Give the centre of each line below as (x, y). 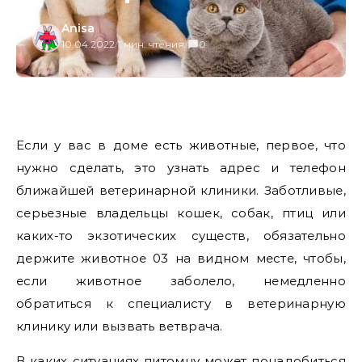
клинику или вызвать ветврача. (120, 326)
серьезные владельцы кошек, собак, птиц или (181, 213)
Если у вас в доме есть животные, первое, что (181, 145)
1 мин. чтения (151, 44)
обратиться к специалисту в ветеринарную (181, 303)
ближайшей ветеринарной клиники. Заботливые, (181, 190)
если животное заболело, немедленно (181, 281)
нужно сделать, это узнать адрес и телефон (181, 168)
